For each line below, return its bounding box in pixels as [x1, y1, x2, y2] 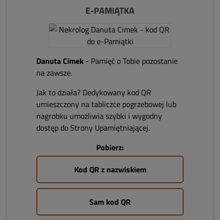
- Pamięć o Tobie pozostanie [83, 55, 178, 67]
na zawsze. [36, 67, 72, 79]
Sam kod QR [89, 196, 131, 208]
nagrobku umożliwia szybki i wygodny [36, 110, 162, 122]
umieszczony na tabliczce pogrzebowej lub [36, 98, 176, 110]
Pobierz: [96, 141, 124, 153]
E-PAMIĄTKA [85, 4, 135, 17]
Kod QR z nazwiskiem [74, 164, 146, 175]
